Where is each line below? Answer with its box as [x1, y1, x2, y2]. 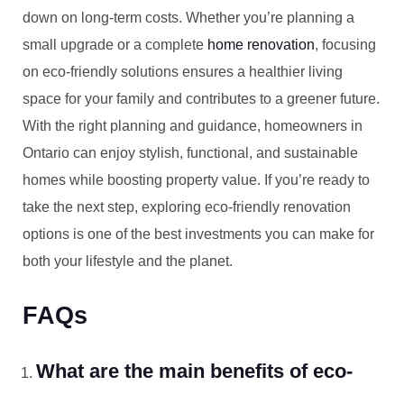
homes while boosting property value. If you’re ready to [23, 172, 370, 188]
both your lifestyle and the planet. [23, 253, 233, 269]
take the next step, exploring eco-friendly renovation [23, 199, 351, 215]
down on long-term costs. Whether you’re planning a [23, 10, 354, 25]
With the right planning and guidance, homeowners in [23, 118, 363, 133]
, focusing [315, 37, 376, 52]
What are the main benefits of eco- [36, 360, 353, 382]
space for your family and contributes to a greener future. [23, 91, 380, 106]
